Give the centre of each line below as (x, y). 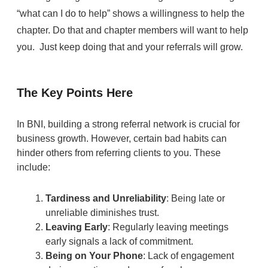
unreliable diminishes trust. (102, 212)
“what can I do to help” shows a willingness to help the (130, 13)
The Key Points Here (74, 92)
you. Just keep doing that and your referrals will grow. (131, 47)
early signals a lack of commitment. (119, 241)
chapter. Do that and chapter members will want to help (132, 30)
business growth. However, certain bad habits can (121, 138)
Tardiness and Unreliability (106, 198)
